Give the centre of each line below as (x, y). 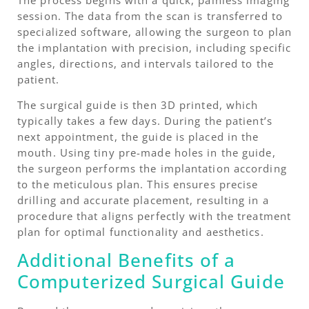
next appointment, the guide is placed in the (138, 136)
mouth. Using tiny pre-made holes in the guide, (147, 152)
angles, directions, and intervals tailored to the (146, 63)
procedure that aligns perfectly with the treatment (154, 216)
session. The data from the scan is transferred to (150, 16)
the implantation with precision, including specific (154, 47)
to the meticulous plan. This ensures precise (138, 184)
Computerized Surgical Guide (151, 282)
